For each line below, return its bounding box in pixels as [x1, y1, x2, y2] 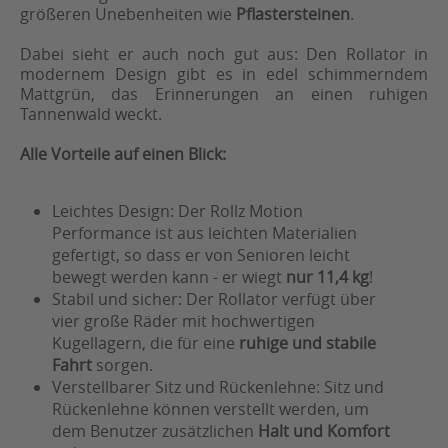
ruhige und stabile [235, 332, 376, 354]
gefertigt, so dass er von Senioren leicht [52, 244, 350, 266]
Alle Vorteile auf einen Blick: [20, 143, 226, 165]
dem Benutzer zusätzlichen [52, 420, 258, 442]
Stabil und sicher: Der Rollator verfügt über [52, 288, 376, 310]
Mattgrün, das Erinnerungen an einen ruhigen [20, 83, 428, 105]
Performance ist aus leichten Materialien [52, 222, 357, 244]
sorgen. [92, 354, 153, 376]
